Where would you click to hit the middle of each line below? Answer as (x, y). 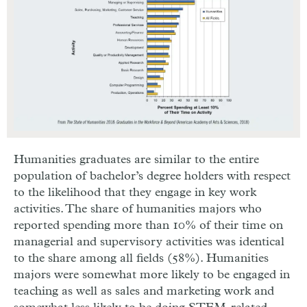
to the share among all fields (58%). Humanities (141, 258)
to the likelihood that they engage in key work (135, 192)
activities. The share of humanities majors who (138, 209)
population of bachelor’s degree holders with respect (152, 176)
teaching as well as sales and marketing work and (144, 291)
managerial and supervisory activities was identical (149, 242)
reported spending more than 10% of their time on (148, 225)
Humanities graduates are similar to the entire (136, 159)
